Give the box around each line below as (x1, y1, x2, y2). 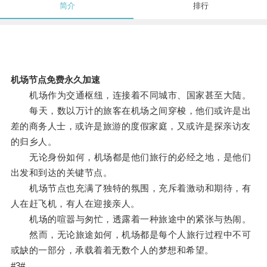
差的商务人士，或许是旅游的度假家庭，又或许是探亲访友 (10, 121, 251, 132)
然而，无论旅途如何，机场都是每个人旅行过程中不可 (10, 229, 252, 240)
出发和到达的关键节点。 (10, 167, 113, 178)
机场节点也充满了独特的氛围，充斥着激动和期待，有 (10, 183, 252, 194)
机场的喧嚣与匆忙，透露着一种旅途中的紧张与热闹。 (10, 214, 252, 225)
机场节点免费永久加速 (10, 74, 100, 85)
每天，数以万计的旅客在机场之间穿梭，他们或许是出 (10, 105, 252, 116)
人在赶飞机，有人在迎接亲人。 (10, 198, 140, 209)
